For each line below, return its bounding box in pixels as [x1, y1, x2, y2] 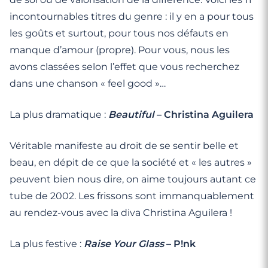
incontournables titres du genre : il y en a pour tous [10, 11, 254, 22]
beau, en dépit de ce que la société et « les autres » [10, 157, 252, 168]
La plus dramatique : [10, 109, 108, 120]
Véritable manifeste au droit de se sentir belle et [10, 140, 239, 151]
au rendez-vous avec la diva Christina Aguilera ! [10, 207, 232, 218]
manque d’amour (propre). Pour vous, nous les [10, 44, 230, 56]
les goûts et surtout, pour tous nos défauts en [10, 28, 229, 39]
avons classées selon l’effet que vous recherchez [10, 61, 239, 72]
